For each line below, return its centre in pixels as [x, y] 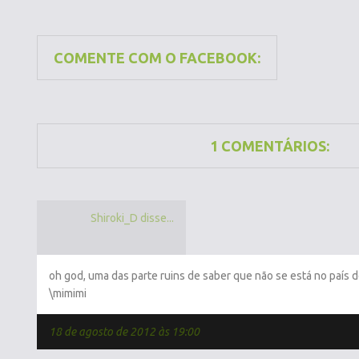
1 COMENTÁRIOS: [269, 146]
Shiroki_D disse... [132, 218]
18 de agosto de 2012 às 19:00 [124, 332]
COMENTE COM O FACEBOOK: [157, 58]
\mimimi [68, 293]
